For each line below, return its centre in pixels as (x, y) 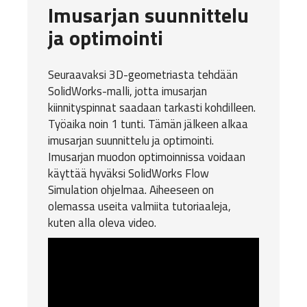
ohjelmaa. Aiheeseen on (156, 189)
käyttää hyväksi (88, 173)
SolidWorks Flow (169, 173)
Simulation (73, 189)
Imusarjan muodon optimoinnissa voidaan (147, 157)
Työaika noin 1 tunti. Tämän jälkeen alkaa (148, 124)
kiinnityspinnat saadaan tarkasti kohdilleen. (152, 107)
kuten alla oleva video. (102, 222)
